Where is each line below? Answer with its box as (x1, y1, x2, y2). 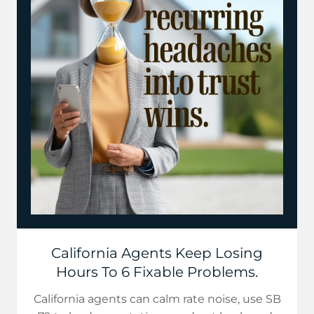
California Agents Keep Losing (51, 245, 263, 261)
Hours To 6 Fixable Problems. (56, 264, 258, 280)
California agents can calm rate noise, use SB (33, 292, 281, 306)
